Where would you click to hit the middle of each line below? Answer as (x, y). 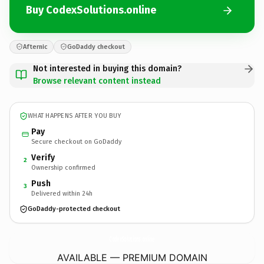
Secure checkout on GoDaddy (76, 141)
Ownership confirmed (63, 167)
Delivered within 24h (62, 193)
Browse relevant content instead (97, 81)
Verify (43, 157)
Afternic (35, 47)
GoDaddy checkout (96, 47)
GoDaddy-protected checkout (74, 209)
